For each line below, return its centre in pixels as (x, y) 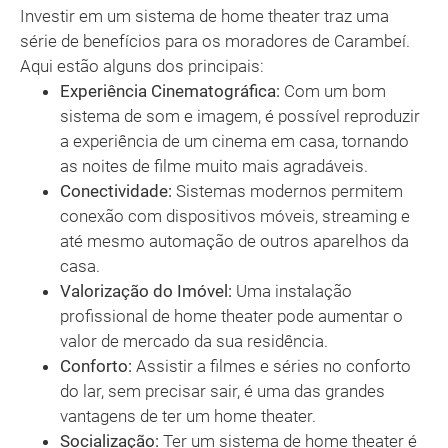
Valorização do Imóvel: (146, 291)
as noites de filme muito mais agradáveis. (214, 166)
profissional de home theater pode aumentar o (231, 316)
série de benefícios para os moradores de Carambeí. (215, 41)
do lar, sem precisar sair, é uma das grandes (222, 391)
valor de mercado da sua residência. (194, 341)
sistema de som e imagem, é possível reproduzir (240, 116)
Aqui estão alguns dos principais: (142, 66)
